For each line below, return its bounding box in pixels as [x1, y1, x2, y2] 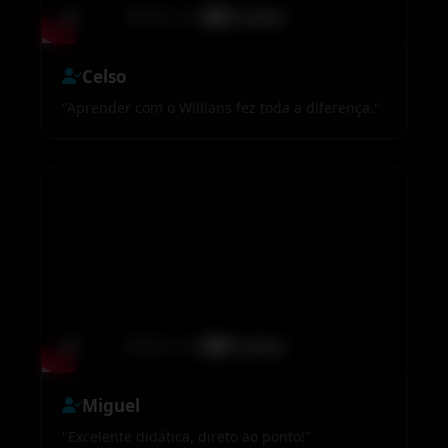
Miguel [82, 393, 140, 417]
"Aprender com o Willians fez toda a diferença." [62, 97, 380, 117]
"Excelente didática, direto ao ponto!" [62, 426, 311, 446]
